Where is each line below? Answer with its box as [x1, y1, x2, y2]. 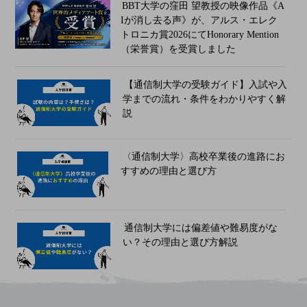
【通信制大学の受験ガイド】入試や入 [124, 79, 288, 90]
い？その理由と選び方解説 [122, 236, 238, 247]
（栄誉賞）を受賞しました [120, 44, 236, 55]
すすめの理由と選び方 [120, 166, 217, 177]
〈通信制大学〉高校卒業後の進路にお [122, 151, 286, 162]
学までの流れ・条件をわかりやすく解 [122, 94, 286, 105]
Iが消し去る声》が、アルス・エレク [120, 15, 278, 26]
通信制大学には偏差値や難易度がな [124, 222, 278, 233]
